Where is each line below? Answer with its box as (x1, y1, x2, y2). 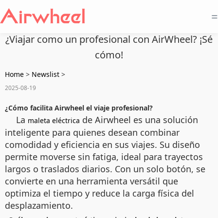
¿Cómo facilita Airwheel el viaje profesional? (5, 103, 153, 112)
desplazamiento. (5, 200, 73, 211)
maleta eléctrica (28, 116, 80, 125)
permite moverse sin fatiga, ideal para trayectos (5, 151, 203, 163)
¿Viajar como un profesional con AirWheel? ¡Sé (5, 33, 213, 46)
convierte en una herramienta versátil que (5, 175, 178, 187)
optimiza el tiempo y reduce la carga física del (5, 187, 194, 199)
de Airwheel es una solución (80, 114, 198, 126)
